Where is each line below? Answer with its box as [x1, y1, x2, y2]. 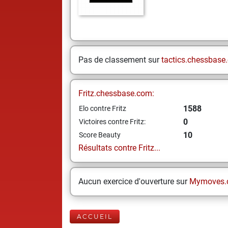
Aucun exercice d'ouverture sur [78, 177, 189, 186]
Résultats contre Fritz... [78, 143, 160, 153]
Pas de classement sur [78, 55, 161, 65]
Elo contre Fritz [79, 104, 126, 112]
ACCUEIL [77, 213, 112, 220]
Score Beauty [79, 131, 121, 139]
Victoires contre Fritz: [79, 118, 146, 126]
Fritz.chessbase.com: [78, 89, 154, 98]
